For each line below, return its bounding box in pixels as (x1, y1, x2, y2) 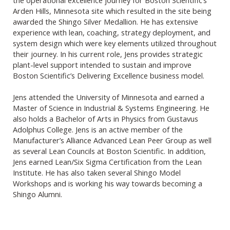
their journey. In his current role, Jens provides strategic (13, 48, 203, 59)
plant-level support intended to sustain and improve (13, 59, 191, 70)
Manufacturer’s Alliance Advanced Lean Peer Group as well (13, 135, 212, 145)
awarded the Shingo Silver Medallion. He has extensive (13, 16, 198, 27)
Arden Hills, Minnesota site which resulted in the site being (13, 5, 212, 16)
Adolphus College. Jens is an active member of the (13, 124, 183, 135)
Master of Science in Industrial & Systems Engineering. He (13, 102, 209, 113)
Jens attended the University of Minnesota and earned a (13, 91, 204, 102)
